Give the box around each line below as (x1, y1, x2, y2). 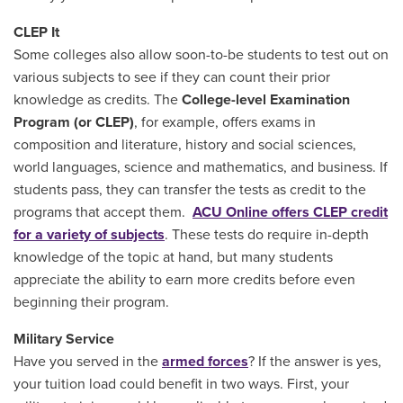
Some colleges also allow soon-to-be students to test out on (13, 45, 389, 64)
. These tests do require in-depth (165, 225, 369, 244)
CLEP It (13, 22, 59, 41)
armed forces (162, 352, 248, 371)
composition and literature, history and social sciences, (13, 135, 356, 154)
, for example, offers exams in (134, 112, 316, 131)
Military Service (13, 329, 114, 348)
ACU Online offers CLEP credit (193, 202, 388, 221)
